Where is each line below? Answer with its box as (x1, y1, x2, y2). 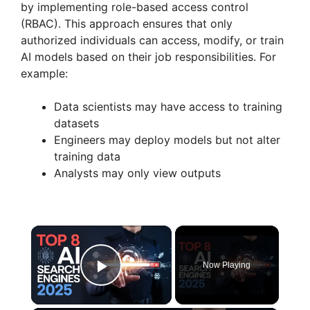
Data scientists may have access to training (54, 99, 282, 113)
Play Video (101, 273, 204, 298)
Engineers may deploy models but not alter (54, 132, 280, 147)
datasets (54, 116, 99, 130)
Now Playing (203, 259, 251, 270)
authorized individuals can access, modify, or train (21, 33, 284, 47)
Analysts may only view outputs (54, 165, 221, 180)
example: (21, 66, 68, 80)
